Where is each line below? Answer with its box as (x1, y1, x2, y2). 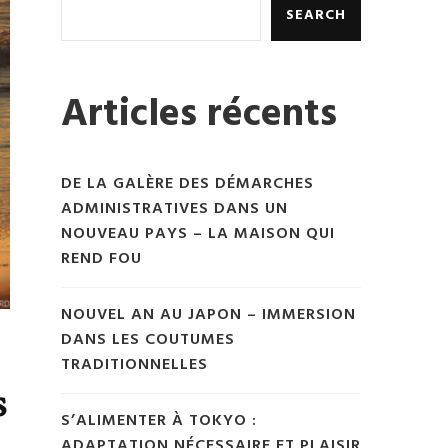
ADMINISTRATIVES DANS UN (61, 196, 288, 223)
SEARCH (286, 3, 346, 27)
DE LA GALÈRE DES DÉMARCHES (61, 171, 314, 198)
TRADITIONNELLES (61, 352, 208, 379)
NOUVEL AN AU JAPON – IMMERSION (61, 302, 356, 329)
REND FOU (61, 246, 142, 273)
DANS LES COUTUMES (61, 327, 235, 354)
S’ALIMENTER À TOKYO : (61, 408, 257, 435)
